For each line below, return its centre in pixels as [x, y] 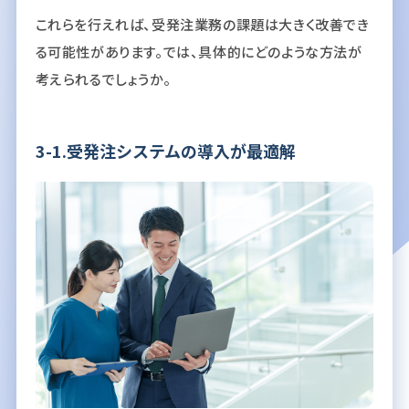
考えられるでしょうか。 [103, 79]
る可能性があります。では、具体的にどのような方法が [199, 52]
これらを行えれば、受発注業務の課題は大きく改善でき [202, 25]
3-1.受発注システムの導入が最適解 [165, 151]
